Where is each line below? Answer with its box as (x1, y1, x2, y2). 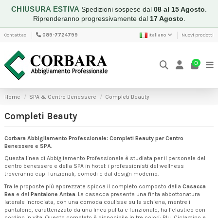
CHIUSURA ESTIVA (11, 5, 81, 13)
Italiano (147, 32, 167, 38)
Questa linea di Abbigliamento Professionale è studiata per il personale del (4, 155, 205, 162)
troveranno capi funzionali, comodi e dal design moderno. (4, 170, 159, 178)
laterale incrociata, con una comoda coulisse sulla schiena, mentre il (4, 198, 192, 205)
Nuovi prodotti (182, 32, 214, 38)
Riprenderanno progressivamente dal (33, 15, 150, 22)
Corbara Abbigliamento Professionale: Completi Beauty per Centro (4, 134, 183, 142)
